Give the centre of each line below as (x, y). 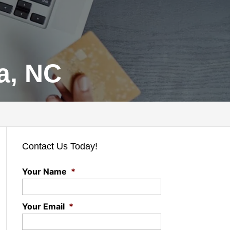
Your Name (44, 171)
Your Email (43, 206)
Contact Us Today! (60, 146)
